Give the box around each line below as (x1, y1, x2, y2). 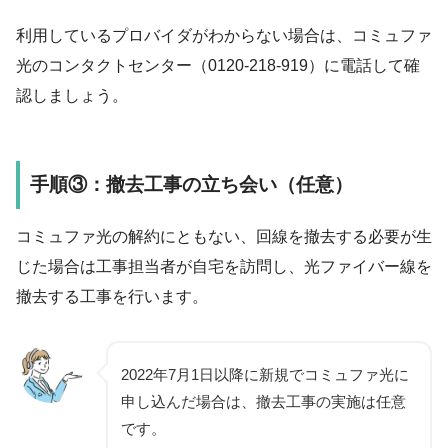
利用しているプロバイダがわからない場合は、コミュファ (16, 26, 432, 44)
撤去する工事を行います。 (16, 288, 208, 306)
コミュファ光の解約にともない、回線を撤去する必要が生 (16, 228, 432, 246)
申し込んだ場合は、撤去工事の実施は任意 (121, 393, 406, 411)
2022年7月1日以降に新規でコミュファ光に (121, 366, 409, 384)
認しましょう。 (16, 86, 128, 104)
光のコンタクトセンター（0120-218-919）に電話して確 (16, 56, 420, 74)
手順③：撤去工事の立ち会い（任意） (30, 173, 353, 195)
